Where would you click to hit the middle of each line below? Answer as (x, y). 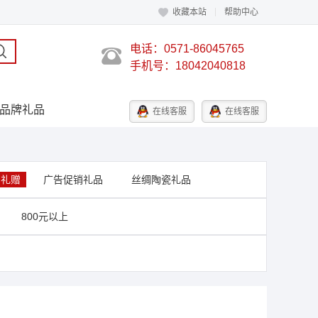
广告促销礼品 (73, 180)
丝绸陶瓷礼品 (161, 180)
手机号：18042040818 (188, 66)
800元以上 (45, 216)
